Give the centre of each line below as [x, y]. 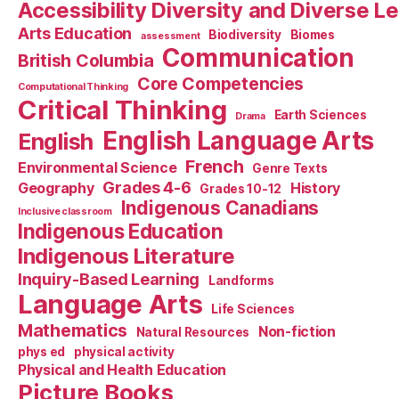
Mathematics [73, 330]
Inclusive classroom [65, 211]
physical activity [124, 351]
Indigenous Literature [126, 256]
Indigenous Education [121, 231]
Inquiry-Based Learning [109, 278]
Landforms [241, 280]
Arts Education [75, 33]
